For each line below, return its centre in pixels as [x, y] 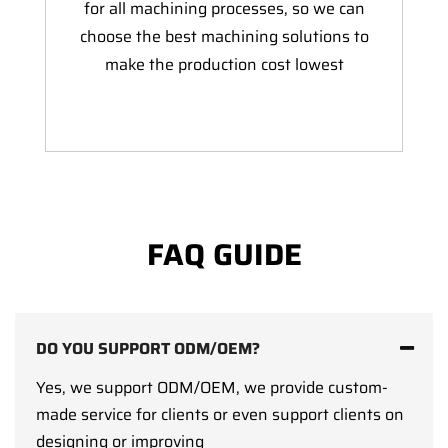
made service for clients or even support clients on [220, 415]
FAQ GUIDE [224, 255]
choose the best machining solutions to [224, 37]
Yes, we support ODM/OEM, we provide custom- [212, 388]
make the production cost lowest [224, 65]
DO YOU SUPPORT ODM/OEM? [148, 349]
